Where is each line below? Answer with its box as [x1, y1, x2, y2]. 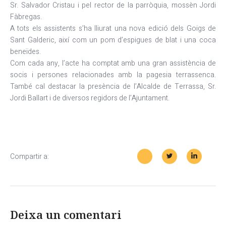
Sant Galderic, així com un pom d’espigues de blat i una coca [10, 35, 216, 45]
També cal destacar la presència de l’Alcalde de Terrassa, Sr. [10, 81, 216, 92]
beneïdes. [10, 46, 41, 57]
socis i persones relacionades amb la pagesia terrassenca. [10, 70, 216, 80]
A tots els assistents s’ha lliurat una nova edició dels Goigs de [10, 23, 216, 34]
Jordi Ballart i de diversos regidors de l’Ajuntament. [10, 93, 169, 103]
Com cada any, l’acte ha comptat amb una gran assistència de [10, 58, 216, 69]
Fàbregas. [10, 12, 42, 22]
